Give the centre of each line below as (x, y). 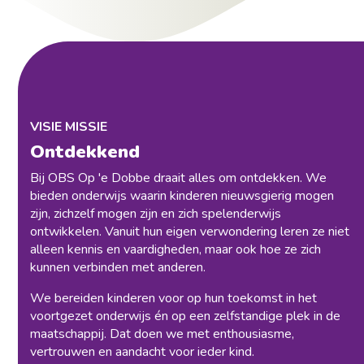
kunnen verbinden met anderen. (118, 268)
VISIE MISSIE (69, 127)
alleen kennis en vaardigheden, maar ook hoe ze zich (176, 250)
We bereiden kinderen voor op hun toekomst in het (174, 299)
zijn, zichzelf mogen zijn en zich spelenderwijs (156, 214)
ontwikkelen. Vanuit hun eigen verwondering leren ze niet (190, 232)
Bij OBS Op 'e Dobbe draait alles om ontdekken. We (179, 178)
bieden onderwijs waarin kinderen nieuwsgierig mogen (182, 196)
